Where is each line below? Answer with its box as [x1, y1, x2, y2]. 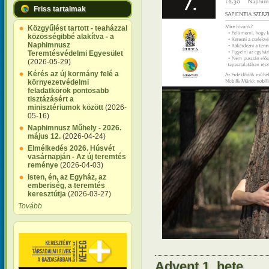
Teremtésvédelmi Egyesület [28, 49, 123, 58]
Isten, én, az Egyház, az [28, 173, 106, 181]
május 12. [28, 132, 61, 141]
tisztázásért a [28, 95, 74, 103]
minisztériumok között [28, 103, 103, 112]
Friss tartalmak [34, 5, 86, 13]
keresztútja [28, 190, 66, 198]
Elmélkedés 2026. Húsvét [28, 144, 115, 153]
